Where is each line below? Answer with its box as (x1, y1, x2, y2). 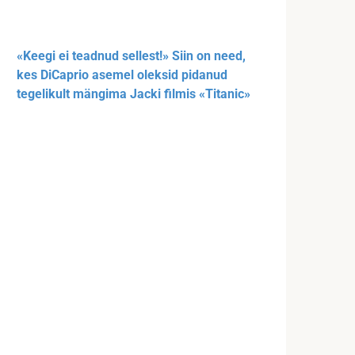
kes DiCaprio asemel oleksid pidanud (17, 67, 227, 82)
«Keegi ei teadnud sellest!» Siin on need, (17, 48, 246, 63)
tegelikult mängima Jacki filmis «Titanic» (17, 86, 250, 101)
